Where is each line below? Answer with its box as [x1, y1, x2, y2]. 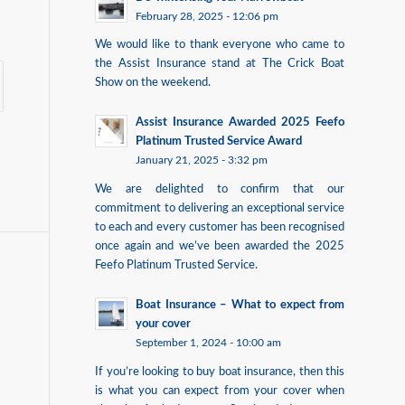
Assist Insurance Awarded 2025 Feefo [136, 117, 344, 128]
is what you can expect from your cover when [95, 384, 344, 396]
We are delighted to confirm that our [95, 184, 344, 195]
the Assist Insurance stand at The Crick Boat [95, 58, 344, 70]
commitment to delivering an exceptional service [95, 202, 344, 214]
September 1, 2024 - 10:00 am [136, 337, 282, 348]
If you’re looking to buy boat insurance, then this [95, 365, 344, 377]
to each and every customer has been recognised [95, 221, 344, 233]
